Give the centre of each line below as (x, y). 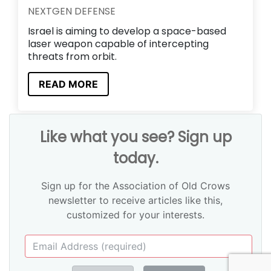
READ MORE (68, 84)
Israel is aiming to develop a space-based (127, 31)
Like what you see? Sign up (135, 137)
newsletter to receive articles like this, (135, 200)
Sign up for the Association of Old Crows (135, 185)
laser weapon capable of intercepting (118, 44)
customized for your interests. (135, 214)
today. (135, 158)
